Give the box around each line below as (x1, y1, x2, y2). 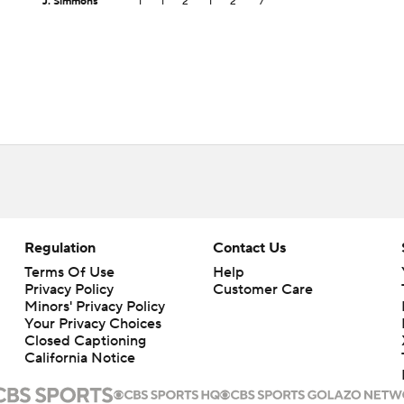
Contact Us (212, 239, 286, 257)
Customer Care (212, 280, 313, 298)
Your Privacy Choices (23, 315, 161, 333)
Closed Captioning (23, 332, 146, 350)
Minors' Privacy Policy (23, 298, 165, 316)
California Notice (23, 349, 135, 367)
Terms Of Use (23, 263, 115, 281)
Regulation (23, 239, 96, 257)
